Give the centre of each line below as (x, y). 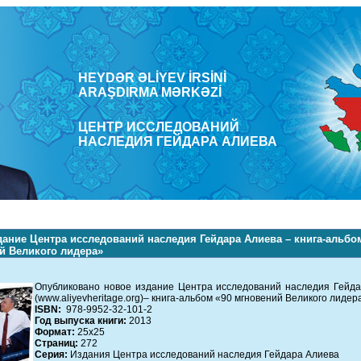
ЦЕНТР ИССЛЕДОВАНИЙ (159, 127)
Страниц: (58, 343)
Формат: (55, 332)
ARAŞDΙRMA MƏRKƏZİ (150, 92)
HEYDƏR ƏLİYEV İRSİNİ (152, 78)
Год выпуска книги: (81, 321)
